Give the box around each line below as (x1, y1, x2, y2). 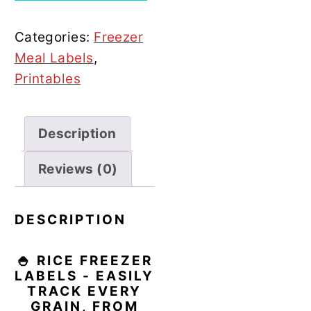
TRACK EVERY (27, 283, 142, 300)
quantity (13, 1, 69, 18)
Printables (14, 71, 81, 87)
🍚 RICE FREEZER (16, 253, 153, 269)
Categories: (14, 29, 94, 46)
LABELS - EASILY (15, 268, 155, 285)
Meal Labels (14, 50, 94, 67)
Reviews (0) (37, 160, 118, 177)
